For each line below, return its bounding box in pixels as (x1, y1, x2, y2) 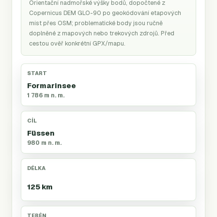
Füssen (27, 128, 55, 138)
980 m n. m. (27, 139, 62, 147)
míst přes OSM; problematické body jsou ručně (29, 18, 163, 27)
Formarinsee (27, 81, 76, 91)
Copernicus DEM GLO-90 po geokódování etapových (29, 8, 181, 17)
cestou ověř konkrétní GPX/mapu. (29, 39, 125, 47)
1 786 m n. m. (27, 91, 64, 99)
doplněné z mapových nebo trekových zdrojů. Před (29, 29, 174, 37)
